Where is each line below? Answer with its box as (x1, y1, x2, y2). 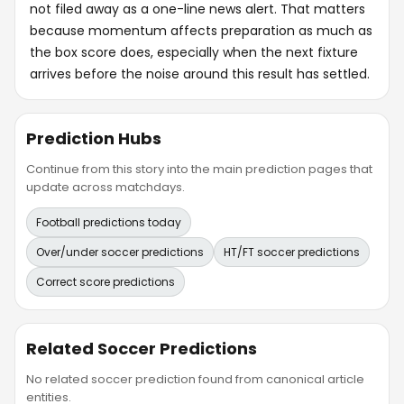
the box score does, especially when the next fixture (30, 42, 358, 61)
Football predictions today (36, 214, 181, 230)
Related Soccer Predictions (26, 336, 257, 360)
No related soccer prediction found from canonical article (26, 370, 364, 388)
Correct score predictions (36, 273, 175, 289)
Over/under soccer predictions (36, 243, 204, 260)
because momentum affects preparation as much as (30, 21, 372, 40)
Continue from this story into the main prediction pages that (26, 160, 372, 178)
